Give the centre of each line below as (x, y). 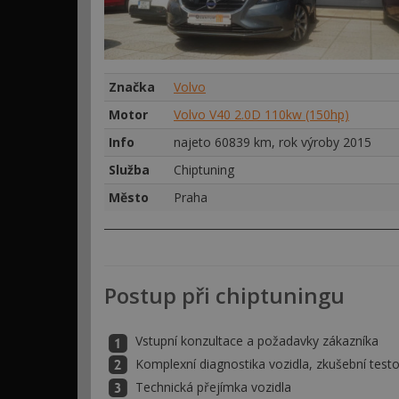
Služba (129, 170)
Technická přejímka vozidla (213, 387)
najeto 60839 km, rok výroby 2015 (273, 142)
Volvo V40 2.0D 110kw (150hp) (261, 114)
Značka (132, 87)
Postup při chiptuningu (224, 295)
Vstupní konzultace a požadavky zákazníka (257, 341)
